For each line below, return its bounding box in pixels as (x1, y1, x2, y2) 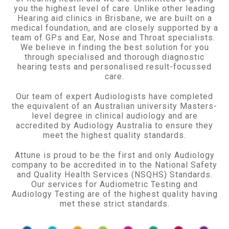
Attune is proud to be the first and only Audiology (14, 150, 215, 160)
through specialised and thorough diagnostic (25, 52, 204, 62)
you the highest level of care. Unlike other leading (14, 4, 215, 13)
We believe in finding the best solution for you (20, 42, 209, 52)
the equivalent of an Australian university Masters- (12, 101, 217, 111)
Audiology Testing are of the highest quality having (11, 189, 218, 199)
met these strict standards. (59, 199, 170, 209)
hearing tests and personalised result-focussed (17, 62, 212, 72)
